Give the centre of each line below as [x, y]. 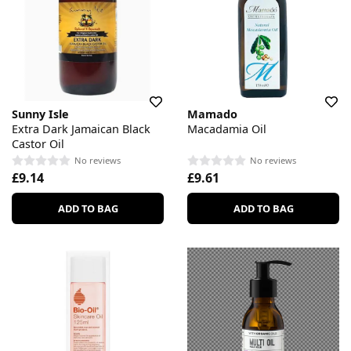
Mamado [212, 114]
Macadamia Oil [227, 128]
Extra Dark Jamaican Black [81, 128]
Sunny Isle [40, 114]
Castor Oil [38, 143]
